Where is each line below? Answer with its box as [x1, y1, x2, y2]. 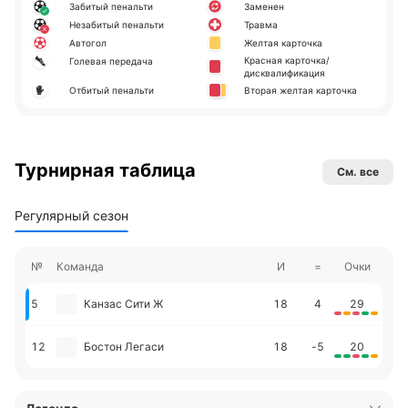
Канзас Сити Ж [84, 297, 163, 311]
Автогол [69, 37, 107, 48]
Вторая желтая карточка [244, 85, 357, 96]
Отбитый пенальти [69, 85, 154, 96]
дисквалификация [244, 67, 325, 78]
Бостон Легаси [84, 340, 164, 353]
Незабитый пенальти [69, 19, 164, 30]
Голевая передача [69, 56, 153, 66]
